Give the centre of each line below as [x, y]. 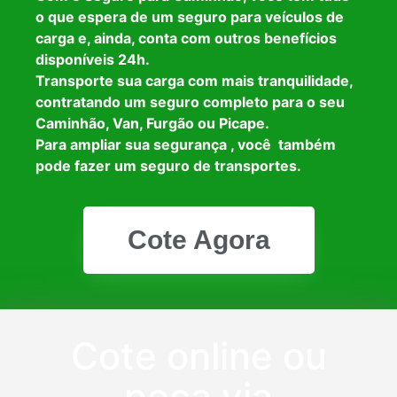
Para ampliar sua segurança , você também [186, 144]
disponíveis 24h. [93, 59]
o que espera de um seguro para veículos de [190, 16]
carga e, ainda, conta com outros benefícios [186, 38]
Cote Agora [198, 240]
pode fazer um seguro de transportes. [168, 165]
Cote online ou [198, 356]
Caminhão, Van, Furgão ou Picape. [152, 123]
